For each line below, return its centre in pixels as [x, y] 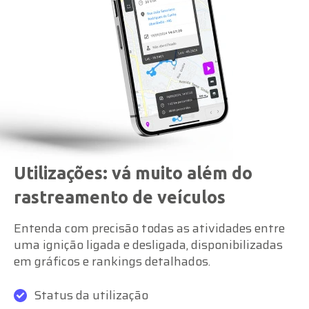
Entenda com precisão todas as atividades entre [149, 228]
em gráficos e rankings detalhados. [112, 261]
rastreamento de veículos [120, 197]
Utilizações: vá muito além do [133, 173]
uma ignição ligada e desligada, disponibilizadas [148, 245]
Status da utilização [91, 295]
